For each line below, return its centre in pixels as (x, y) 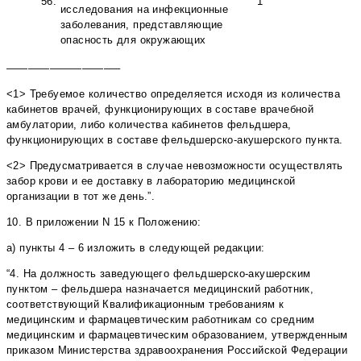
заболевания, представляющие (142, 25)
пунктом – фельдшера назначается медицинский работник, (160, 289)
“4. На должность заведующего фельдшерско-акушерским (159, 274)
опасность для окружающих (133, 40)
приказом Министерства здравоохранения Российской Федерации (177, 351)
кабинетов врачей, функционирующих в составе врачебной (160, 110)
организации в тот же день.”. (81, 197)
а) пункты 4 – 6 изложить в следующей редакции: (136, 248)
